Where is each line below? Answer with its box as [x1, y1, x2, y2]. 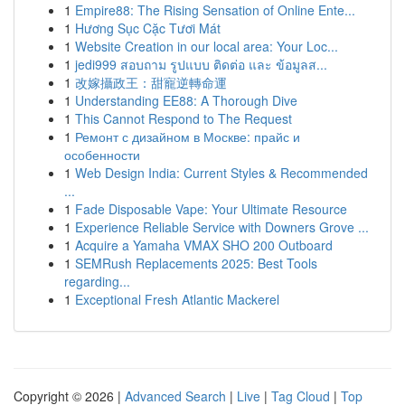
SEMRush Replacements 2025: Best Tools [75, 254, 317, 272]
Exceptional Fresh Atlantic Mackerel [75, 290, 279, 308]
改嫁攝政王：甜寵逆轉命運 [75, 73, 227, 91]
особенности [64, 146, 140, 164]
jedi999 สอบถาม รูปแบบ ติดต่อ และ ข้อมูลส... [75, 55, 327, 73]
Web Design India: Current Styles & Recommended [75, 164, 368, 182]
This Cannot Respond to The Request [75, 109, 292, 127]
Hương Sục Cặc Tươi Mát [75, 19, 221, 37]
